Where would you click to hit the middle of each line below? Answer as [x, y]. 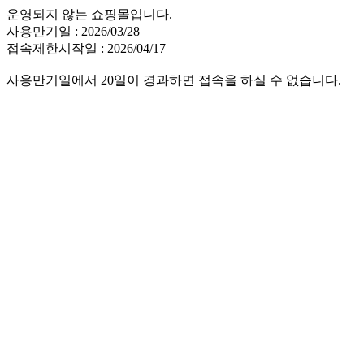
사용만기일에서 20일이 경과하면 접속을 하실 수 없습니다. [174, 80]
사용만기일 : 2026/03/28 [73, 31]
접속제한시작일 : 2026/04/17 [86, 48]
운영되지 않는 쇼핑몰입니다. [89, 14]
